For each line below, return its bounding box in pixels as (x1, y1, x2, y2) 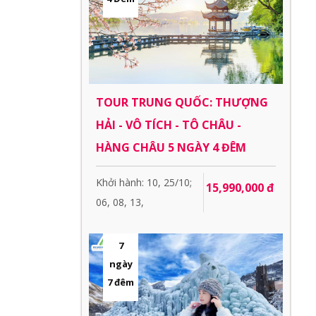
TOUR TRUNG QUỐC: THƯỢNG (96, 95, 268, 110)
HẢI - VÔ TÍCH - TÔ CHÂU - (96, 117, 241, 133)
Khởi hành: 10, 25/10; (96, 176, 192, 189)
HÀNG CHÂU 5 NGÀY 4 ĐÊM (96, 140, 246, 155)
